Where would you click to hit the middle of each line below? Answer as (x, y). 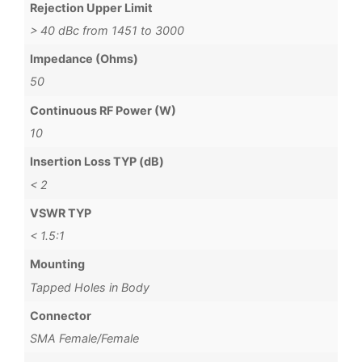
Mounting (58, 264)
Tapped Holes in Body (90, 287)
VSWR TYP (61, 213)
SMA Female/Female (85, 339)
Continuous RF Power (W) (103, 110)
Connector (61, 316)
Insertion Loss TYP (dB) (97, 162)
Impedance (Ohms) (84, 59)
